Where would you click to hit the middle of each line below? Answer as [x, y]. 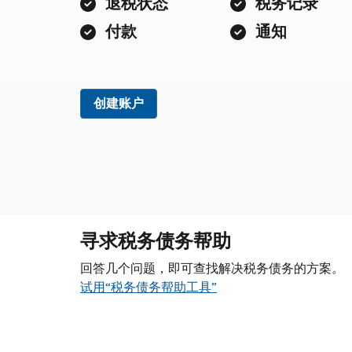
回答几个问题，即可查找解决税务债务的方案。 [212, 268]
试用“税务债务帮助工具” [148, 287]
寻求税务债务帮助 [156, 241]
